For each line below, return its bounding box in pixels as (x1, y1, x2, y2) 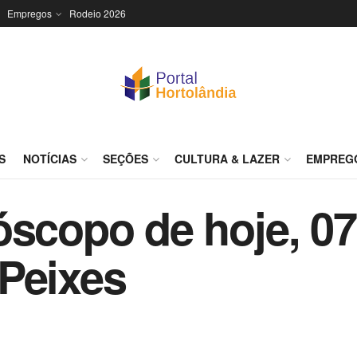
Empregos (7, 6, 52, 20)
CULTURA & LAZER (175, 151, 280, 167)
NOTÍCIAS (23, 151, 76, 167)
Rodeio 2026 (69, 6, 126, 20)
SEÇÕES (103, 151, 148, 167)
